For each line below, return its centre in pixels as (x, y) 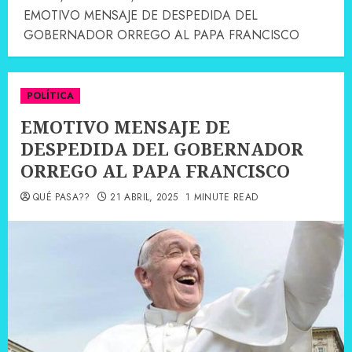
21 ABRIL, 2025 (144, 198)
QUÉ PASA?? (62, 198)
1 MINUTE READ (222, 198)
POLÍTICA (50, 96)
